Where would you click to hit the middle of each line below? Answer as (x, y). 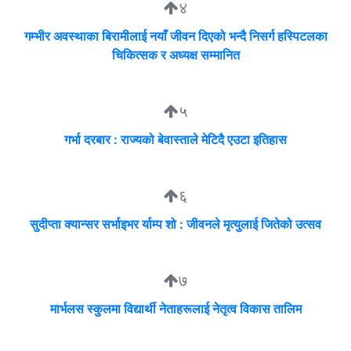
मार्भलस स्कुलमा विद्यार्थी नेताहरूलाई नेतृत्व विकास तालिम (175, 309)
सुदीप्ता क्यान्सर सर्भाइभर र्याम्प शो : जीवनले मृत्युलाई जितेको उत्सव (175, 224)
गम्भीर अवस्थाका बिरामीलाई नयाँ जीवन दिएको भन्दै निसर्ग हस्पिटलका (175, 36)
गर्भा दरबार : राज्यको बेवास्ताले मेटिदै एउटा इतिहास (175, 140)
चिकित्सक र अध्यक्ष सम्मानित (175, 55)
